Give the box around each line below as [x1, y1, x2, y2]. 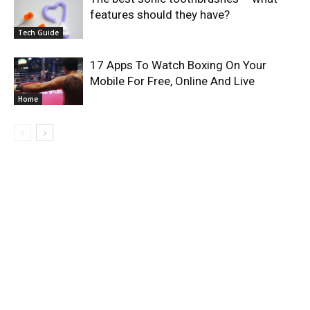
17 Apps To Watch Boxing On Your [90, 57, 266, 72]
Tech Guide [18, 27, 59, 37]
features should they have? [90, 7, 230, 21]
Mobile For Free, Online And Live [90, 73, 255, 88]
